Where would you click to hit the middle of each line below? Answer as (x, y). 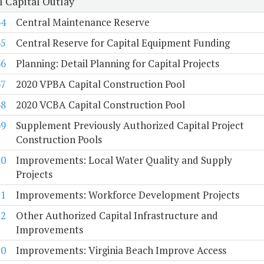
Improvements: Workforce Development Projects (127, 195)
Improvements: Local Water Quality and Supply (124, 160)
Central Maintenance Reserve (82, 22)
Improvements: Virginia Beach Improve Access (121, 250)
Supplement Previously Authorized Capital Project (130, 126)
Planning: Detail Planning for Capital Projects (117, 64)
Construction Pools (59, 140)
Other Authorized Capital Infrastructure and (117, 216)
